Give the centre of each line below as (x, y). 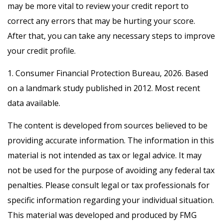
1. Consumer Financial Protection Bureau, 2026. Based (108, 73)
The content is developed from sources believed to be (108, 125)
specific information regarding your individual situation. (111, 200)
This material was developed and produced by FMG (102, 215)
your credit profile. (42, 51)
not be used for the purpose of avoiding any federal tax (111, 170)
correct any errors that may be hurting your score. (101, 21)
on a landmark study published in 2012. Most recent (104, 88)
